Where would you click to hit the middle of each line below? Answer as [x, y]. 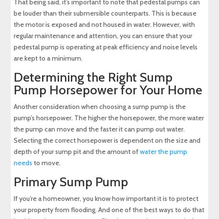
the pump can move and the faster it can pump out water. [99, 129]
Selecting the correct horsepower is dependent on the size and [107, 141]
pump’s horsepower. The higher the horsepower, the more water [109, 118]
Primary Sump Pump [71, 182]
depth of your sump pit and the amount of [77, 152]
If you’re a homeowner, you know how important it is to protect [106, 199]
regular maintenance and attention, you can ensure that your [103, 36]
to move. [47, 163]
